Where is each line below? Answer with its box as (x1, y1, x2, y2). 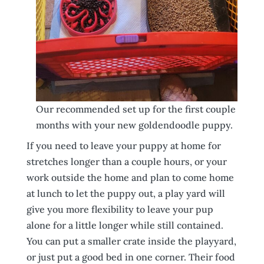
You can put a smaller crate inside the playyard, (26, 235, 236, 247)
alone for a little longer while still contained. (26, 219, 223, 231)
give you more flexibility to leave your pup (26, 203, 213, 215)
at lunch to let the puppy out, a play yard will (26, 187, 225, 199)
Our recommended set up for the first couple (36, 103, 236, 115)
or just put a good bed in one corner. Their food (26, 251, 235, 263)
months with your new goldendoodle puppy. (36, 119, 233, 131)
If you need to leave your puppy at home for (26, 140, 221, 151)
